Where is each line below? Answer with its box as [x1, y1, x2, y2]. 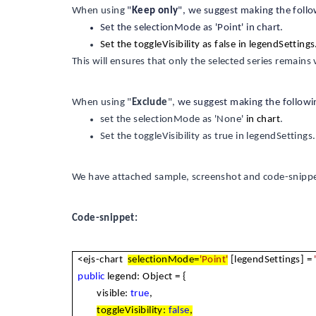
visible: [78, 288, 130, 299]
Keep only [131, 6, 178, 16]
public [78, 272, 105, 282]
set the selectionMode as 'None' [100, 114, 246, 125]
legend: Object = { [104, 272, 187, 282]
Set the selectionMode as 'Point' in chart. [100, 23, 284, 33]
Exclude [131, 97, 168, 108]
